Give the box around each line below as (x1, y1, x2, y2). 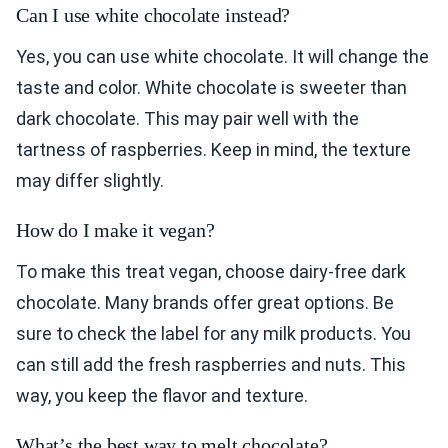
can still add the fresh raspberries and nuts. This (16, 354, 406, 376)
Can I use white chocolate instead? (16, 4, 291, 27)
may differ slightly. (16, 170, 164, 192)
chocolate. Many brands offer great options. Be (16, 292, 394, 314)
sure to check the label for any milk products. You (16, 323, 411, 345)
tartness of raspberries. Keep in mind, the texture (16, 139, 411, 161)
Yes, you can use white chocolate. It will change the (16, 46, 429, 68)
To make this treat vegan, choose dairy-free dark (16, 261, 406, 283)
